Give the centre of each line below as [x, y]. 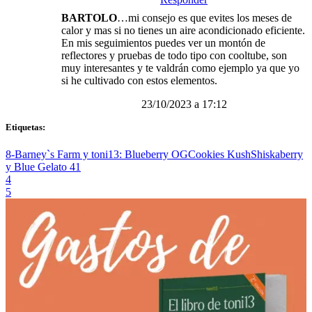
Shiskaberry [277, 155]
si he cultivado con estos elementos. [139, 81]
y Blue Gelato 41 [43, 167]
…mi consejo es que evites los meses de [204, 18]
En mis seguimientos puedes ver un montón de [163, 43]
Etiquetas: [25, 127]
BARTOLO [89, 18]
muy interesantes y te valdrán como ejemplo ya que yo [180, 68]
